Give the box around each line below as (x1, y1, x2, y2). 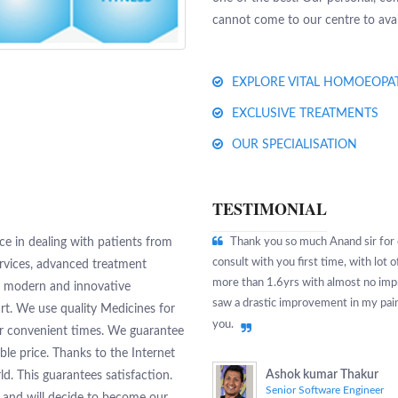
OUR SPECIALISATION (232, 138, 357, 151)
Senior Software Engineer (266, 384, 384, 395)
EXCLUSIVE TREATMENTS (232, 107, 378, 120)
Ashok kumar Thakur (266, 368, 378, 381)
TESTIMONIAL (212, 196, 327, 220)
